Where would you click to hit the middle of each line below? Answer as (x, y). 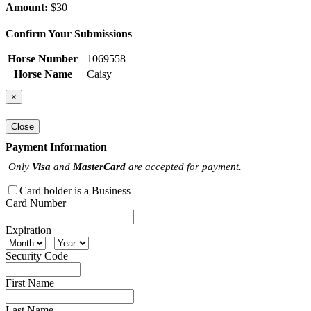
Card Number (36, 203)
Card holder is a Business (75, 190)
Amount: (27, 8)
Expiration (28, 230)
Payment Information (56, 146)
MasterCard (99, 166)
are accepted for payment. (184, 166)
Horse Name (43, 74)
